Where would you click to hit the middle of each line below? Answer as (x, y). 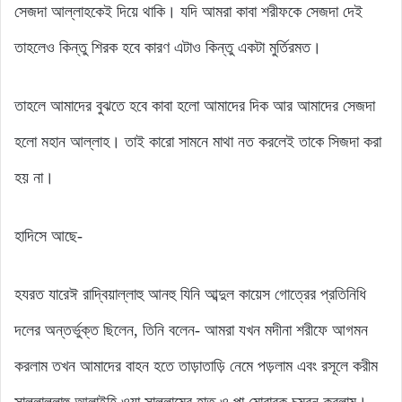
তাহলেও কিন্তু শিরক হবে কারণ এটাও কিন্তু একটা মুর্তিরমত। (168, 47)
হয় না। (34, 177)
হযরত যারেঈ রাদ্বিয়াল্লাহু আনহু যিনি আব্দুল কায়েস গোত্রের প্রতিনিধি (190, 294)
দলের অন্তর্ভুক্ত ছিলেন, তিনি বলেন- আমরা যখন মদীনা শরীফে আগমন (191, 330)
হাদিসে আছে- (48, 236)
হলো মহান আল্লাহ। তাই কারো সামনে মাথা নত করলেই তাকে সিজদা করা (198, 141)
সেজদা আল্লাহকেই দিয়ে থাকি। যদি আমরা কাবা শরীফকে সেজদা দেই (188, 11)
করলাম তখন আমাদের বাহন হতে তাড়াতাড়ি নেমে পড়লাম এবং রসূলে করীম (196, 366)
